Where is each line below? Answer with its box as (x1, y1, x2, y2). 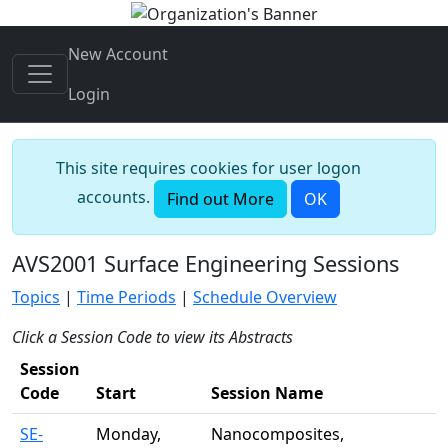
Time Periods (77, 285, 176, 308)
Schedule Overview (193, 285, 337, 308)
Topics (12, 285, 60, 308)
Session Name (211, 381, 323, 404)
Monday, (96, 422, 161, 445)
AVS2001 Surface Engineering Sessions (12, 248, 399, 278)
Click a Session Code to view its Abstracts (12, 325, 293, 348)
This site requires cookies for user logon (55, 156, 361, 179)
